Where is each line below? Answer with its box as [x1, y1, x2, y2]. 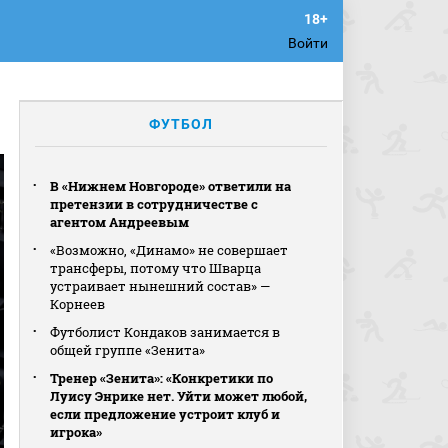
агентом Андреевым [50, 213, 190, 231]
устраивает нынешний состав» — [50, 277, 271, 295]
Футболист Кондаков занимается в [50, 323, 281, 341]
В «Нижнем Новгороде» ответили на [50, 177, 292, 195]
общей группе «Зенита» [50, 341, 206, 359]
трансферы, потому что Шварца [50, 259, 262, 277]
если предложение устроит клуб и [50, 405, 281, 423]
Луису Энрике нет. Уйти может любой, [50, 387, 308, 405]
